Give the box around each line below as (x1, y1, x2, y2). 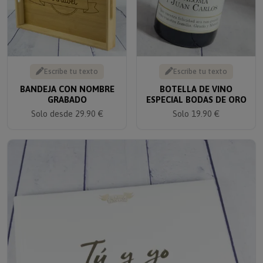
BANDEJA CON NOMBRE (19, 76, 114, 86)
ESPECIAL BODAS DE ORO (146, 86, 247, 97)
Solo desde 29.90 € (31, 100, 103, 111)
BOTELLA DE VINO (160, 76, 232, 86)
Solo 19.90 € (173, 100, 220, 111)
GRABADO (47, 86, 87, 97)
